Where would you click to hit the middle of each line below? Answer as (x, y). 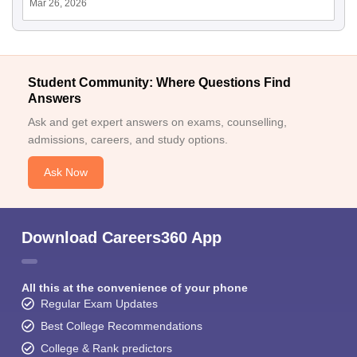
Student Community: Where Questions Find (159, 83)
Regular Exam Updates (99, 304)
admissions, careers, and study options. (128, 140)
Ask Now (66, 173)
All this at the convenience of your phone (135, 288)
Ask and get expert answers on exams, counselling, (157, 122)
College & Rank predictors (106, 349)
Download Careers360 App (122, 238)
